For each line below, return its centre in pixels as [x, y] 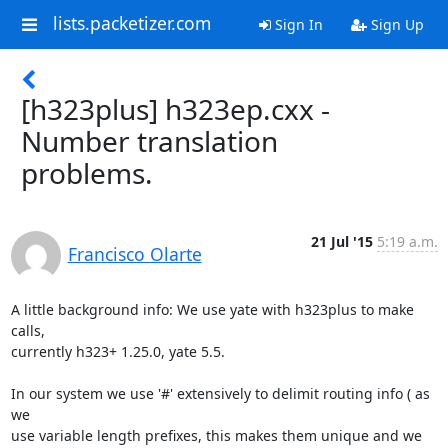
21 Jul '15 [341, 241]
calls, [27, 330]
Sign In [296, 24]
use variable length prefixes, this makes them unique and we [216, 435]
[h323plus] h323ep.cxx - [175, 109]
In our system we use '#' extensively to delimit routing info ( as [220, 393]
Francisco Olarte [134, 254]
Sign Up [395, 24]
